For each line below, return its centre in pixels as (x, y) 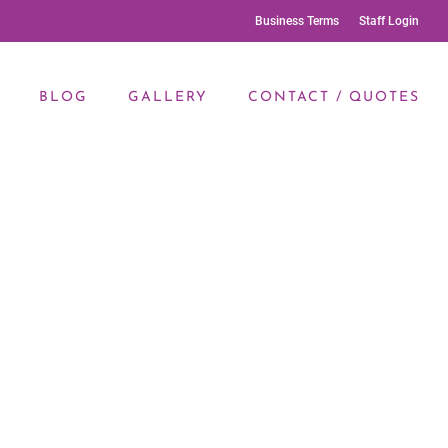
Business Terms (297, 21)
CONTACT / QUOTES (334, 97)
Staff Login (389, 21)
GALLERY (168, 97)
